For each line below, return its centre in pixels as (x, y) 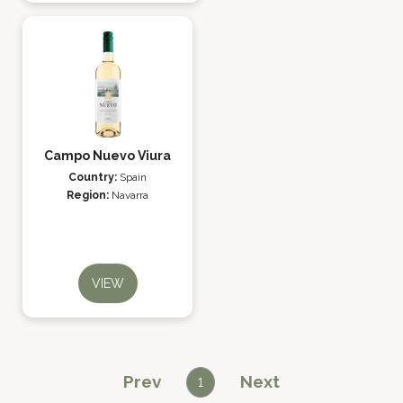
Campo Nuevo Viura (107, 156)
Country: (94, 177)
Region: (89, 195)
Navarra (130, 195)
